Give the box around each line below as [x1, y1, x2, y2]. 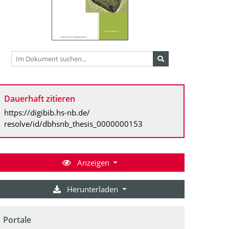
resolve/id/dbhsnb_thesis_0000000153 [4, 118, 143, 129]
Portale [3, 214, 31, 225]
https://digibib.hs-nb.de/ [4, 107, 90, 118]
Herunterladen [65, 184, 121, 194]
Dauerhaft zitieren [4, 93, 75, 104]
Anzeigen [75, 157, 111, 168]
